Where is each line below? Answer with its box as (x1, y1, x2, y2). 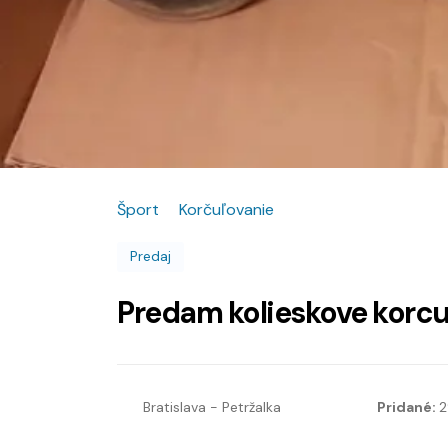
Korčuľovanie (179, 198, 274, 220)
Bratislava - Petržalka (143, 398, 281, 417)
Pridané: (376, 398, 439, 417)
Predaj (130, 246, 171, 265)
